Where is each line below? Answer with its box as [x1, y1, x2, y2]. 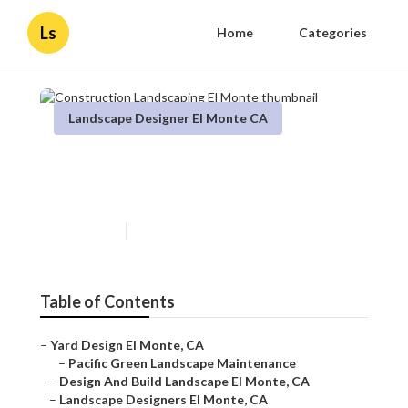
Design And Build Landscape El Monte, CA [59, 373, 310, 390]
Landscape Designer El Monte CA [68, 110, 268, 126]
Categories [299, 25, 367, 40]
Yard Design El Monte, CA [50, 337, 204, 353]
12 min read [136, 224, 194, 239]
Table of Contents [40, 291, 175, 312]
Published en [54, 224, 117, 239]
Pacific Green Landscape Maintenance [68, 355, 296, 372]
